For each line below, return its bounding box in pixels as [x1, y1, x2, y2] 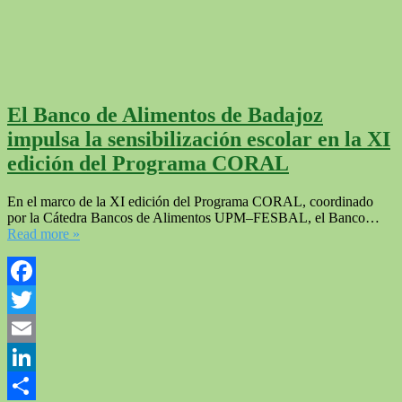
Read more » [7, 225, 80, 241]
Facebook [7, 291, 63, 307]
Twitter [7, 319, 48, 336]
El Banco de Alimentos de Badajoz [7, 102, 323, 127]
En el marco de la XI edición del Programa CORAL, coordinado [7, 193, 373, 209]
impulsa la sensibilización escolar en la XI [7, 127, 390, 151]
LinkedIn [7, 377, 59, 393]
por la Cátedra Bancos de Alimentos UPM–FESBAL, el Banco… [7, 209, 380, 225]
